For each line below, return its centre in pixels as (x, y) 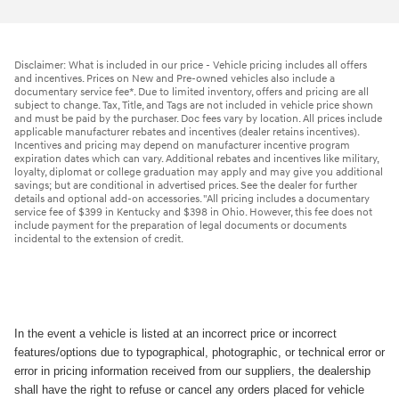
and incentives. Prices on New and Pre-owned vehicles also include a (175, 78)
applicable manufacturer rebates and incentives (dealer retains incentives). (187, 132)
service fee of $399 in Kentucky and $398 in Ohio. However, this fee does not (193, 212)
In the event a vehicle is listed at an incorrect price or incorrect (175, 333)
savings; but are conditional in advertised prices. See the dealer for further (186, 185)
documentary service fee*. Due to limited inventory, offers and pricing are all (191, 92)
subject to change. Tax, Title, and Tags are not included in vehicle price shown (194, 105)
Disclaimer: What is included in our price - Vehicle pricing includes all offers (191, 65)
